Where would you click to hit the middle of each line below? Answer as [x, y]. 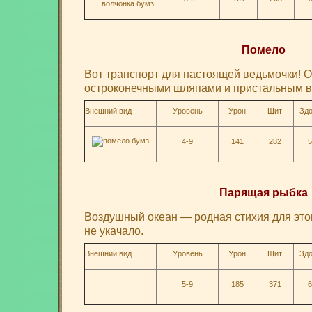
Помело [263, 49]
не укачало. [114, 231]
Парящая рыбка [263, 192]
